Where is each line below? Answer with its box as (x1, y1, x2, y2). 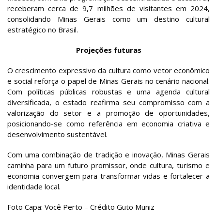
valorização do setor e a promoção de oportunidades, (7, 108, 210, 118)
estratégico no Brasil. (7, 25, 78, 35)
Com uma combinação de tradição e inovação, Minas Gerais (7, 150, 210, 160)
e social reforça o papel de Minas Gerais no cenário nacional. (7, 76, 210, 86)
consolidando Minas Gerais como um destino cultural (7, 14, 210, 24)
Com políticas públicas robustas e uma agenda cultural (7, 87, 210, 97)
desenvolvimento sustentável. (7, 129, 108, 139)
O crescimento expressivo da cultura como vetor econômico (7, 65, 210, 76)
